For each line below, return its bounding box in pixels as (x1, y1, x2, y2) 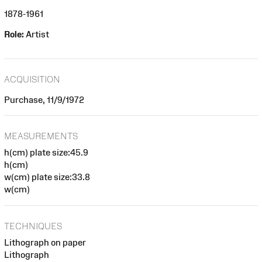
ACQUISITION (4, 74, 60, 84)
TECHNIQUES (4, 220, 62, 231)
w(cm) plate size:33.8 (4, 172, 90, 182)
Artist (24, 29, 49, 39)
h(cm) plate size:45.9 (4, 147, 88, 158)
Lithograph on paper (4, 237, 86, 247)
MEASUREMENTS (4, 131, 78, 142)
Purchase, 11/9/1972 (4, 94, 84, 105)
